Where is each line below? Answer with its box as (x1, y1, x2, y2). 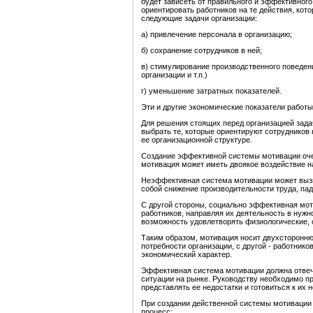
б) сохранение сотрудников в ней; (141, 46, 262, 55)
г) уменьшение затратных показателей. (141, 87, 282, 96)
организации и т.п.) (141, 71, 208, 80)
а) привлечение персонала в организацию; (141, 30, 292, 39)
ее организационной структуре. (141, 136, 252, 145)
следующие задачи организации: (141, 14, 257, 23)
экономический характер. (141, 250, 232, 259)
